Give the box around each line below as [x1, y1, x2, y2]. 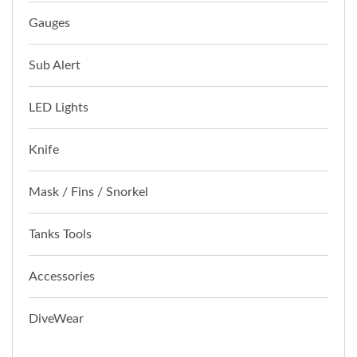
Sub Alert [29, 58, 80, 72]
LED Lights [29, 100, 88, 114]
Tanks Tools [29, 227, 92, 241]
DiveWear [29, 312, 84, 325]
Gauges [29, 16, 70, 29]
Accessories [29, 269, 95, 283]
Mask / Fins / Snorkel [29, 185, 148, 198]
